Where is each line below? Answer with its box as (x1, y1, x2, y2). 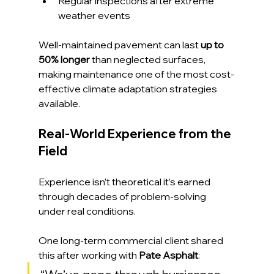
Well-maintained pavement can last (38, 38, 201, 51)
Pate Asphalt (138, 248, 198, 261)
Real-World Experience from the (38, 125, 234, 141)
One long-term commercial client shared (38, 234, 225, 246)
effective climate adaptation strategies (38, 82, 219, 95)
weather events (57, 9, 130, 21)
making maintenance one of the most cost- (38, 67, 234, 80)
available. (38, 97, 80, 109)
